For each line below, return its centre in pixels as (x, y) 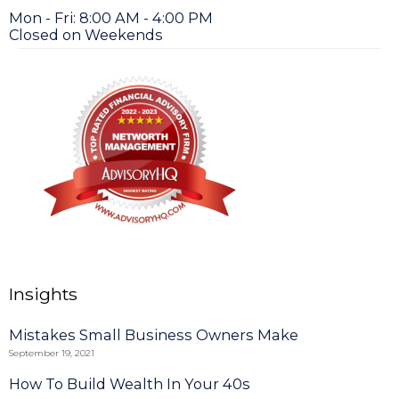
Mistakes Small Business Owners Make (154, 335)
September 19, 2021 (52, 354)
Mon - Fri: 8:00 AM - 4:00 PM (111, 17)
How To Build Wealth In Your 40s (130, 384)
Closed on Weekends (86, 34)
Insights (43, 294)
